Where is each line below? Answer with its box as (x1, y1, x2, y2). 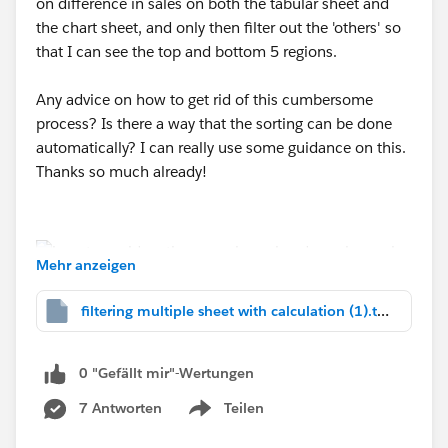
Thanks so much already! (36, 162, 207, 181)
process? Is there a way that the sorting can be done (36, 114, 392, 133)
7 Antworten (79, 398, 162, 417)
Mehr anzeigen (36, 256, 136, 274)
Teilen (224, 398, 264, 417)
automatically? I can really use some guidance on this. (36, 138, 406, 157)
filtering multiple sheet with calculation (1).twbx (377, 302, 389, 320)
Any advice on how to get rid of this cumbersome (36, 90, 373, 109)
